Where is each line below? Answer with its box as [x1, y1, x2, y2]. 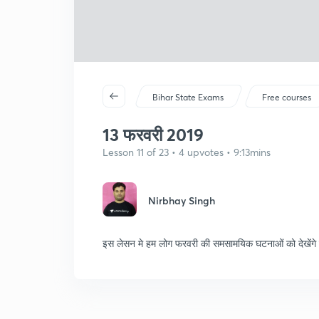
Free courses [262, 92, 312, 103]
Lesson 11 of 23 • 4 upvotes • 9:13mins [103, 145, 271, 159]
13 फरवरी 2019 [103, 123, 204, 146]
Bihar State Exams [152, 92, 224, 103]
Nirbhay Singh [148, 194, 215, 207]
